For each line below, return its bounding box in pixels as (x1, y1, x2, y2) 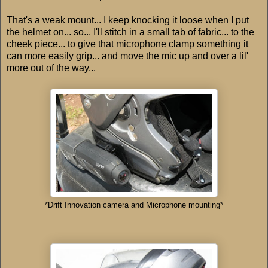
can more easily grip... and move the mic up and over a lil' (7, 50, 248, 61)
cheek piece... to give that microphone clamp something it (7, 38, 248, 49)
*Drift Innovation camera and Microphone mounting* (45, 200, 223, 209)
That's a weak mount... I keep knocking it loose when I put (7, 14, 249, 25)
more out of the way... (7, 62, 96, 73)
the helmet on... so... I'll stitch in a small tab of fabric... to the (7, 26, 254, 37)
